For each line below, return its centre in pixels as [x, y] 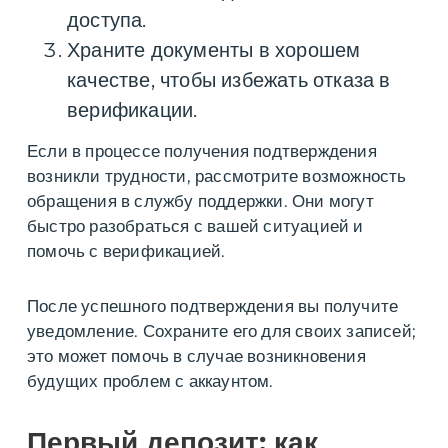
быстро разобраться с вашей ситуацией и [195, 226]
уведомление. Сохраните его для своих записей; [222, 331]
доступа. [107, 20]
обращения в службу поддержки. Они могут [200, 201]
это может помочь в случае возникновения [196, 356]
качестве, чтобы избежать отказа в [229, 80]
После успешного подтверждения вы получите [213, 306]
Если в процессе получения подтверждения [202, 151]
